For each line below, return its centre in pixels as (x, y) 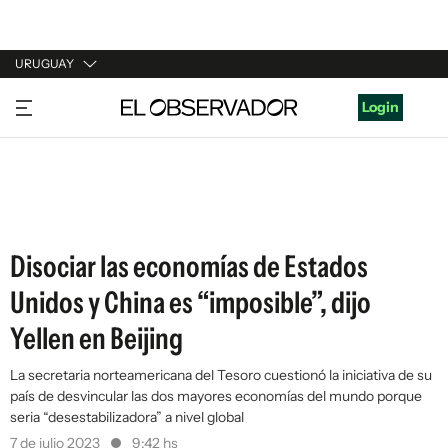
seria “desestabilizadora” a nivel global (127, 417)
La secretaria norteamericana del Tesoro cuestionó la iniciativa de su (221, 375)
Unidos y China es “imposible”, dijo (190, 302)
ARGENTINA (56, 139)
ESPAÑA (42, 177)
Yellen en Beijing (96, 338)
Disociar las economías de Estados (189, 266)
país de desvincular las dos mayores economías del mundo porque (216, 396)
